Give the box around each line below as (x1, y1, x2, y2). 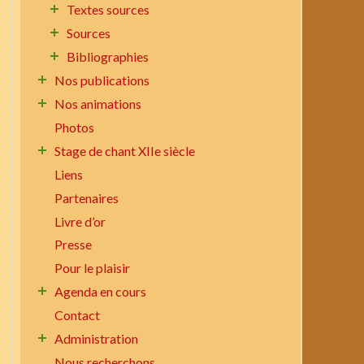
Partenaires (54, 189, 119, 206)
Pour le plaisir (54, 260, 131, 276)
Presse (54, 236, 93, 253)
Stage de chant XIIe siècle (54, 142, 196, 158)
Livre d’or (54, 213, 106, 229)
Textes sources (67, 2, 150, 18)
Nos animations (54, 95, 142, 111)
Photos (54, 119, 95, 135)
